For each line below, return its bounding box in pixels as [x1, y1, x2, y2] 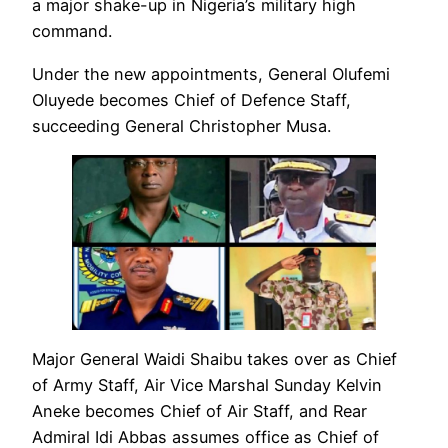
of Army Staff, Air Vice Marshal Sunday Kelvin [32, 375, 382, 396]
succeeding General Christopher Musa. [32, 115, 331, 136]
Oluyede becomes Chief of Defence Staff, [32, 89, 351, 110]
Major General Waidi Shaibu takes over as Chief [32, 349, 397, 370]
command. [32, 21, 112, 42]
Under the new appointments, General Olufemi [32, 63, 390, 84]
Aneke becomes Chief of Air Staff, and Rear [32, 401, 367, 422]
